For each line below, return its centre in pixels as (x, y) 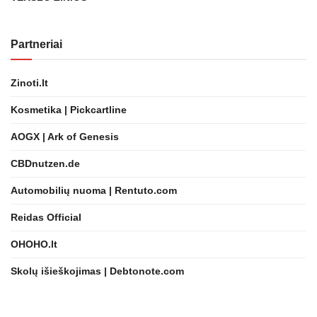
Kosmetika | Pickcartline (69, 109)
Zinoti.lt (29, 82)
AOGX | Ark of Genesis (65, 136)
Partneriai (36, 44)
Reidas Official (46, 217)
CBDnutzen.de (45, 163)
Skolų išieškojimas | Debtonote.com (97, 271)
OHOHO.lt (34, 244)
